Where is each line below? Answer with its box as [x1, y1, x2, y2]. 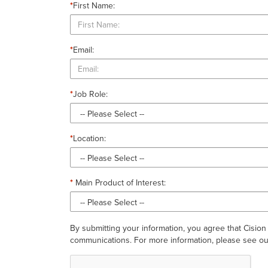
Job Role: [73, 88, 108, 100]
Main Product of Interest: [73, 176, 166, 188]
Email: [73, 44, 94, 56]
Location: [73, 132, 106, 144]
